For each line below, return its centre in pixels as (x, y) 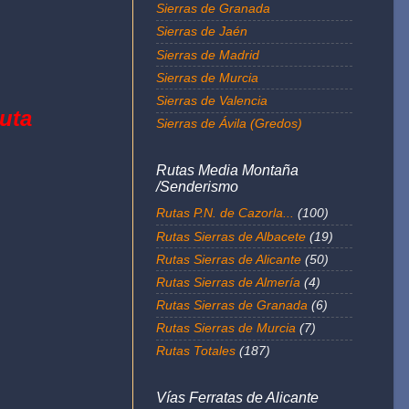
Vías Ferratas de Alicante (237, 398)
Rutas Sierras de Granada (232, 305)
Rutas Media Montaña (227, 170)
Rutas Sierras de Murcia (226, 328)
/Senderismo (197, 186)
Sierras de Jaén (202, 31)
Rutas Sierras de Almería (228, 282)
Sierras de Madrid (208, 54)
